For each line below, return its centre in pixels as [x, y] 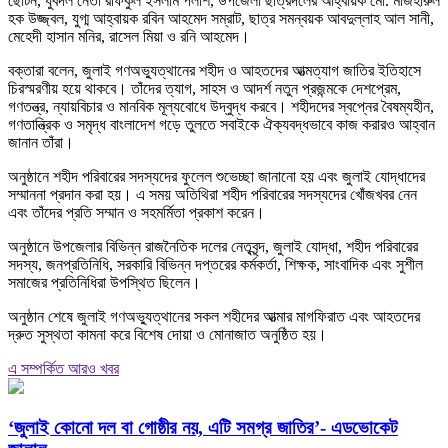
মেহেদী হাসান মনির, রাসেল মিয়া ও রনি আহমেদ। [129, 37]
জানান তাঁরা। [41, 143]
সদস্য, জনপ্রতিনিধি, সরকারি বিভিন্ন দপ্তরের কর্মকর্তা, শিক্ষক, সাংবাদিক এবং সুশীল [215, 265]
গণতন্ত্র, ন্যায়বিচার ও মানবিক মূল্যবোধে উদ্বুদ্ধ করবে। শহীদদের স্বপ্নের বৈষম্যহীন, [221, 107]
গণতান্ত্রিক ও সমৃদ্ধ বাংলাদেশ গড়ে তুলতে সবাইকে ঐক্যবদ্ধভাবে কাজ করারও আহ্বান [221, 125]
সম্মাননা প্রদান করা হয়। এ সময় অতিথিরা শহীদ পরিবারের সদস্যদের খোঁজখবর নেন [212, 195]
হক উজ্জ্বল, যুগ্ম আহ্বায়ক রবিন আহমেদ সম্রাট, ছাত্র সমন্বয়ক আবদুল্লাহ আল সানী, [221, 19]
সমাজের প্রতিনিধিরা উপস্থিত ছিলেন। [104, 283]
